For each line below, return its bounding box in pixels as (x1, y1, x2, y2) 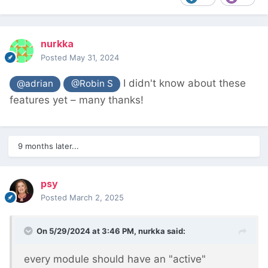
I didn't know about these (120, 77, 246, 90)
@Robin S (71, 78, 113, 90)
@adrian (17, 78, 54, 90)
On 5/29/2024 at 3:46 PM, (36, 226, 138, 236)
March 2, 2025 (69, 193, 124, 203)
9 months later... (18, 141, 79, 151)
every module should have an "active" (24, 253, 206, 266)
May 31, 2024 (69, 53, 119, 63)
